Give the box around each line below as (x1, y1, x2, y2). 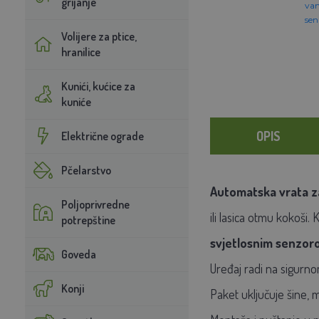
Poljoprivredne (61, 197, 130, 211)
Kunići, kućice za (61, 78, 135, 93)
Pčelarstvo (61, 162, 111, 177)
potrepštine (61, 212, 115, 227)
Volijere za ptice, (61, 28, 137, 43)
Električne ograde (61, 128, 144, 143)
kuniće (61, 94, 91, 109)
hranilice (61, 44, 100, 59)
